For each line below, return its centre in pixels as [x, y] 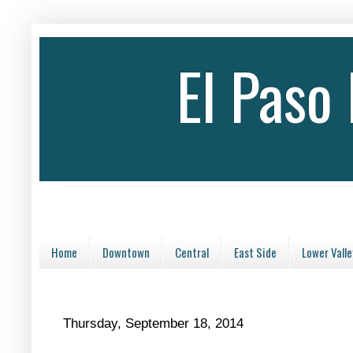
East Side [255, 252]
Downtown [126, 252]
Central [192, 252]
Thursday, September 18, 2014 [153, 323]
